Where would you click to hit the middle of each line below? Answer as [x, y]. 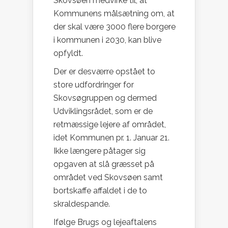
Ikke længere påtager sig [99, 151]
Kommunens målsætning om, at [114, 14]
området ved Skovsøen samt [108, 178]
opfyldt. [69, 53]
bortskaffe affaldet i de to [100, 191]
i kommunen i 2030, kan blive [107, 40]
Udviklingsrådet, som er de [103, 111]
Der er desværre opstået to [104, 72]
